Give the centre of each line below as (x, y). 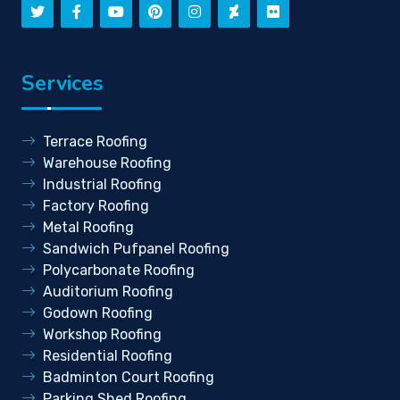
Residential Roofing (108, 356)
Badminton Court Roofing (129, 377)
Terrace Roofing (95, 142)
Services (62, 83)
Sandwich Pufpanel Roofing (136, 249)
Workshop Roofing (102, 334)
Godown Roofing (98, 313)
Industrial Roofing (102, 184)
